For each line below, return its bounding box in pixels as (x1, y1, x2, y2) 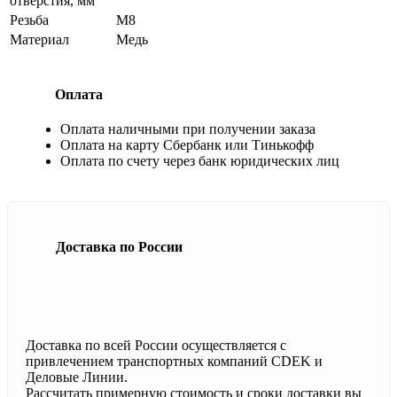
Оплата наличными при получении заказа (60, 121, 315, 137)
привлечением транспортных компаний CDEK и (26, 353, 323, 369)
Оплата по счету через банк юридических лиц (60, 153, 339, 169)
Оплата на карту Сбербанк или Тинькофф (60, 137, 314, 153)
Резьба (10, 12, 49, 27)
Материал (10, 31, 69, 47)
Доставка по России (56, 238, 183, 254)
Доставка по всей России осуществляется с (26, 337, 286, 353)
